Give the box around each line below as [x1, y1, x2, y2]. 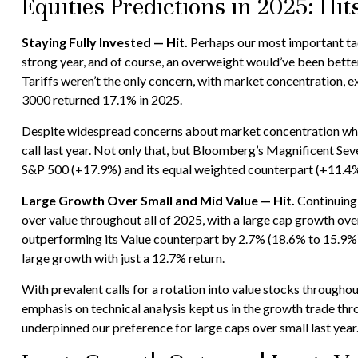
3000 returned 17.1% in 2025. [21, 92, 182, 108]
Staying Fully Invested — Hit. [21, 34, 188, 50]
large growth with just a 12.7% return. [21, 250, 225, 266]
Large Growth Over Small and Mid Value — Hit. [21, 193, 295, 209]
